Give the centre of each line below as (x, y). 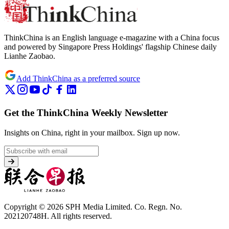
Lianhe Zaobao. (30, 56)
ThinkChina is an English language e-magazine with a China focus (112, 38)
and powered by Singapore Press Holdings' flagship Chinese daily (110, 47)
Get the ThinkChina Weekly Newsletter (86, 113)
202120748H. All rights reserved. (58, 216)
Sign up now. (158, 132)
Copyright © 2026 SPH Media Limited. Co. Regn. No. (93, 207)
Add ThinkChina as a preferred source (78, 79)
